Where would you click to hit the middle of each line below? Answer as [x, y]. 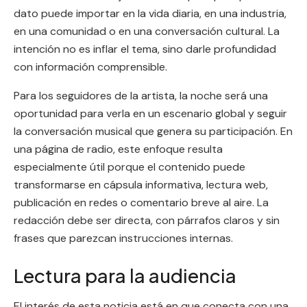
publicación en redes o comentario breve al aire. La [141, 203]
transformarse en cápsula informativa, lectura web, [141, 185]
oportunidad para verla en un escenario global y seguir [150, 114]
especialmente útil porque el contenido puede [130, 167]
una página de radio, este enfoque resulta [118, 149]
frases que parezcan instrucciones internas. [123, 238]
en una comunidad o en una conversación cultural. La [147, 32]
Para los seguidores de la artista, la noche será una [141, 96]
